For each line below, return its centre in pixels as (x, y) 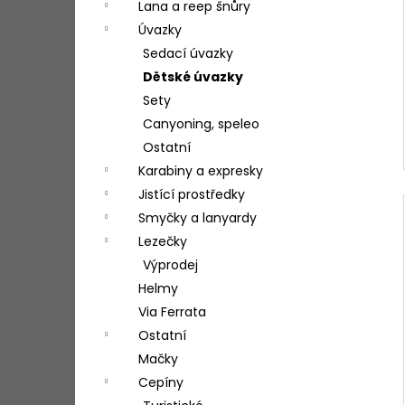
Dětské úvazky (193, 77)
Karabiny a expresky (201, 171)
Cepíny (161, 383)
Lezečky (163, 242)
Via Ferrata (172, 312)
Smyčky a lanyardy (198, 218)
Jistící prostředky (192, 195)
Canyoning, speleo (201, 124)
